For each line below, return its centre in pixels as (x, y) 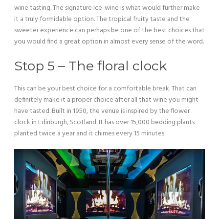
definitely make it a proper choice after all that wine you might (106, 100)
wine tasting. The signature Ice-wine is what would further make (107, 8)
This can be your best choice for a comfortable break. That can (105, 89)
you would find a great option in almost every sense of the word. (109, 42)
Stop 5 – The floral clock (90, 66)
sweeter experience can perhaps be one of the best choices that (109, 31)
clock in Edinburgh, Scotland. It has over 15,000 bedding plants (104, 122)
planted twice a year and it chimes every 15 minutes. (90, 134)
